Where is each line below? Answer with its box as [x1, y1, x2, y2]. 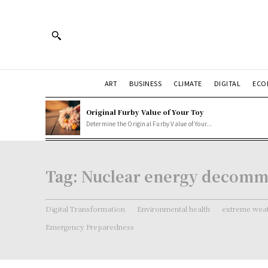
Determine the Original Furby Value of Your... [86, 118, 212, 128]
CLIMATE [173, 78, 202, 88]
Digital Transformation [45, 203, 125, 214]
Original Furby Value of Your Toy [86, 106, 204, 117]
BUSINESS [129, 78, 162, 88]
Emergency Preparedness [45, 221, 134, 232]
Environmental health [137, 203, 210, 214]
